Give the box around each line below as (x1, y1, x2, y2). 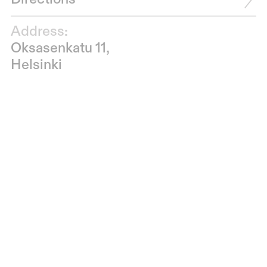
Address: (10, 24, 68, 39)
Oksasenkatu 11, (10, 41, 110, 55)
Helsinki (10, 58, 62, 72)
